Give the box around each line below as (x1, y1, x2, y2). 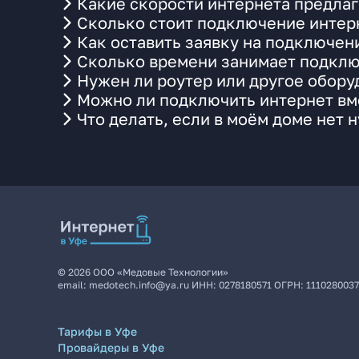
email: (58, 279, 89, 291)
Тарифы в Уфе (58, 325, 137, 338)
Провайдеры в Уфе (58, 341, 164, 354)
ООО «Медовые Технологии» (93, 266, 228, 278)
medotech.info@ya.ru (89, 279, 189, 291)
